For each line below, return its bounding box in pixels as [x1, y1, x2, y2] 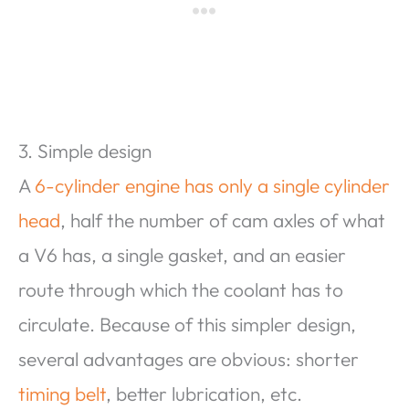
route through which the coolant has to [18, 278, 343, 302]
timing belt [18, 382, 106, 406]
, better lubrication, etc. [106, 382, 302, 406]
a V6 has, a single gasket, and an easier [18, 243, 346, 267]
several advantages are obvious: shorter [18, 347, 359, 372]
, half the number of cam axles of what [60, 208, 385, 233]
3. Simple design [18, 139, 152, 163]
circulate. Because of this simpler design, [18, 312, 356, 337]
